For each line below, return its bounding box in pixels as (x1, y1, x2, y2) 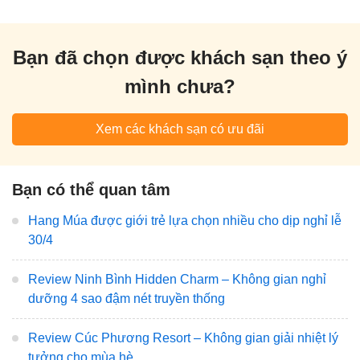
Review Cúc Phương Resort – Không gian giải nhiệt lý (28, 330, 338, 345)
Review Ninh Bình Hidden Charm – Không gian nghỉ (28, 272, 326, 286)
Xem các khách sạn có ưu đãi (96, 121, 264, 136)
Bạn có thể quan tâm (12, 180, 170, 198)
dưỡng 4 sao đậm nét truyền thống (28, 291, 225, 305)
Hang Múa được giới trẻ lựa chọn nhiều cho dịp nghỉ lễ (28, 213, 342, 227)
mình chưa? (125, 75, 235, 97)
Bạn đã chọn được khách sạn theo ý (13, 46, 347, 68)
